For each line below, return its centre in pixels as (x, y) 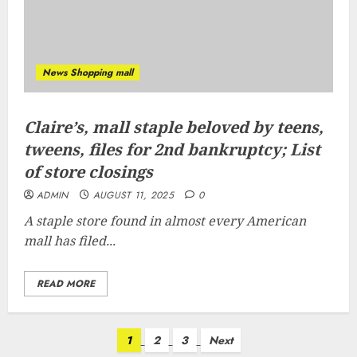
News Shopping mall (88, 73)
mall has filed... (70, 241)
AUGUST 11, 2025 (133, 195)
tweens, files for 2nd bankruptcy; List (172, 149)
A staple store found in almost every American (165, 221)
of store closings (88, 172)
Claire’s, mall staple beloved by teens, (174, 127)
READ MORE (66, 284)
